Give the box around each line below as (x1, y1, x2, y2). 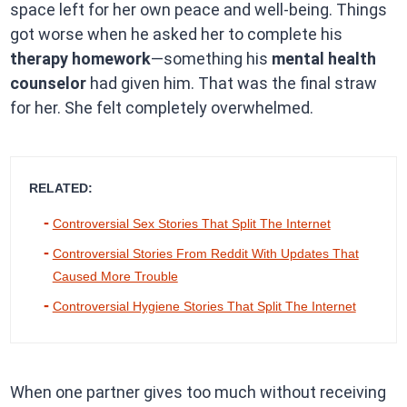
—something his (150, 49, 272, 69)
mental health (271, 49, 376, 69)
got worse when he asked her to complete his (9, 25, 342, 45)
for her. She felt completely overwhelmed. (9, 98, 313, 118)
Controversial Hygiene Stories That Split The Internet (52, 299, 356, 314)
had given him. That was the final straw (85, 74, 377, 94)
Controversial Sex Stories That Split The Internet (52, 216, 331, 232)
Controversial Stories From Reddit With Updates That (52, 246, 359, 262)
